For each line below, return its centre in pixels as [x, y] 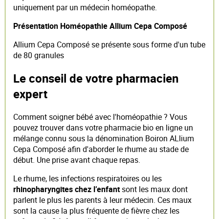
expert [30, 94]
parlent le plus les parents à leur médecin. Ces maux [102, 200]
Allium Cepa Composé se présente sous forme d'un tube [109, 44]
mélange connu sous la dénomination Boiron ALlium [104, 138]
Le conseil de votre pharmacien [96, 78]
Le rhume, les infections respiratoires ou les [88, 178]
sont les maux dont [154, 189]
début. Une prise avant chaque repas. [77, 160]
